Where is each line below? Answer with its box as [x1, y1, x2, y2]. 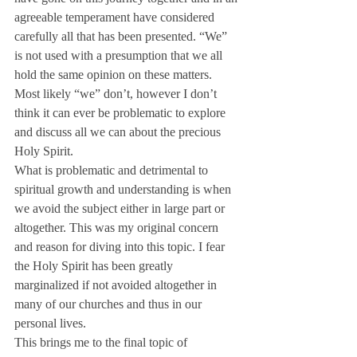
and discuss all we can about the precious [14, 125, 224, 139]
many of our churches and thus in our [14, 297, 205, 311]
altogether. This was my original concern [14, 221, 222, 234]
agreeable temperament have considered [14, 10, 218, 24]
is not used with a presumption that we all [14, 49, 226, 62]
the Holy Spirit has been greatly [14, 259, 176, 273]
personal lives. [14, 316, 86, 330]
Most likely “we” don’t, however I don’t [14, 87, 220, 100]
